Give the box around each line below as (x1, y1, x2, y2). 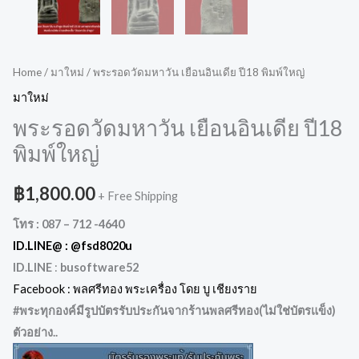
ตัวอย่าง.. (13, 325, 58, 340)
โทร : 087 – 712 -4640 (13, 217, 127, 232)
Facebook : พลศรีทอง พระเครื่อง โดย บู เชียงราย (13, 282, 260, 296)
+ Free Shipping (98, 188, 178, 203)
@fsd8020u (71, 239, 132, 253)
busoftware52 (60, 260, 139, 275)
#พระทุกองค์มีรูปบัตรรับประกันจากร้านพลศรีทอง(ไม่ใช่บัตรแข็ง (13, 304, 332, 318)
